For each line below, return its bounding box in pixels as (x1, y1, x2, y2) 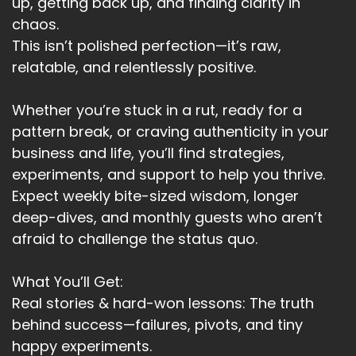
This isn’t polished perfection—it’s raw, (12, 36, 281, 56)
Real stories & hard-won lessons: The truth (12, 293, 314, 314)
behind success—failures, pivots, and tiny (12, 315, 303, 335)
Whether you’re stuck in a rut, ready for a (12, 100, 302, 121)
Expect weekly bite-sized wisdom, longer (12, 186, 299, 207)
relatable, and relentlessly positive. (12, 57, 256, 78)
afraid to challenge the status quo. (12, 229, 257, 250)
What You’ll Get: (12, 272, 123, 292)
